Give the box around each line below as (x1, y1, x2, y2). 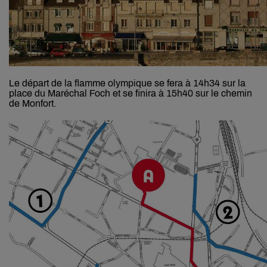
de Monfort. (9, 98, 56, 109)
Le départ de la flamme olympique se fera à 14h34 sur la (9, 78, 246, 89)
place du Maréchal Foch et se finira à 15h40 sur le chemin (9, 88, 252, 99)
